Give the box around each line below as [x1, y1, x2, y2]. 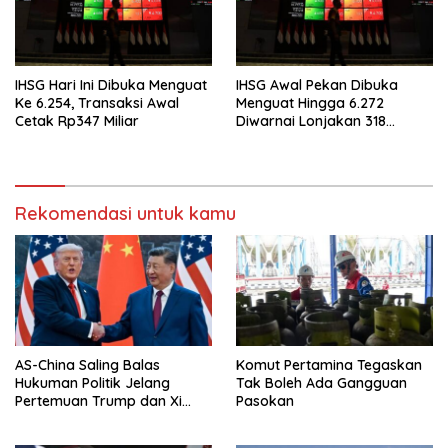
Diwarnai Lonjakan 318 [236, 112, 386, 131]
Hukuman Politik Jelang [15, 374, 170, 393]
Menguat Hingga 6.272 [236, 94, 384, 113]
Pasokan [236, 392, 294, 411]
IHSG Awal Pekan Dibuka [236, 76, 398, 95]
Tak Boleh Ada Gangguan [236, 374, 407, 393]
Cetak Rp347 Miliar [15, 112, 139, 131]
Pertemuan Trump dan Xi [15, 392, 182, 411]
